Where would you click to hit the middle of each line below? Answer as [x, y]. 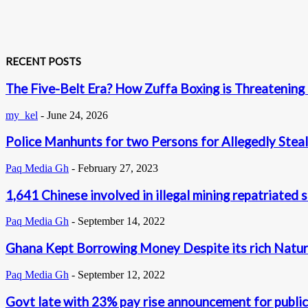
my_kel [22, 115]
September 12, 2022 [121, 274]
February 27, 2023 [118, 168]
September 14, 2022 [121, 221]
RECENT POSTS [43, 61]
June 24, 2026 [77, 115]
